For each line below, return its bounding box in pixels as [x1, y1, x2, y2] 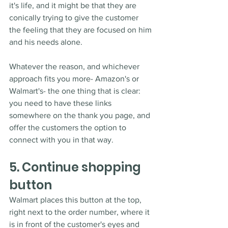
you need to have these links [9, 99, 113, 108]
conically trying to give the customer [9, 13, 140, 22]
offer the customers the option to [9, 123, 128, 132]
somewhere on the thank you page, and [9, 111, 152, 120]
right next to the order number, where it [9, 208, 152, 217]
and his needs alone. [9, 38, 82, 47]
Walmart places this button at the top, [9, 195, 144, 205]
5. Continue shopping [9, 159, 144, 176]
